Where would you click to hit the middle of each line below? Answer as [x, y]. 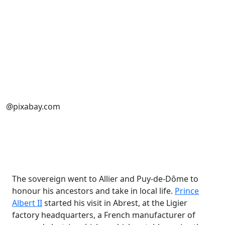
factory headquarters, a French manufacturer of [104, 215]
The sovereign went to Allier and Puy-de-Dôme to [105, 179]
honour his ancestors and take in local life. [93, 191]
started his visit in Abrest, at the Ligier [115, 203]
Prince [187, 191]
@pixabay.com [33, 106]
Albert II [27, 203]
